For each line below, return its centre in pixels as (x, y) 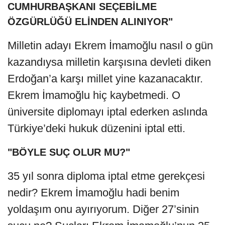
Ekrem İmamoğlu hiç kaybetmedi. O (94, 95)
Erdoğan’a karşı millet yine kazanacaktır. (105, 78)
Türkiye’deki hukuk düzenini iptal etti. (96, 128)
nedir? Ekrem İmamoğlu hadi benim (93, 192)
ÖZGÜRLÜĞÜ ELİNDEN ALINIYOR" (90, 21)
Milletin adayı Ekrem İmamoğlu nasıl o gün (110, 45)
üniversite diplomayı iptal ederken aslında (107, 111)
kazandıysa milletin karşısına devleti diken (109, 62)
